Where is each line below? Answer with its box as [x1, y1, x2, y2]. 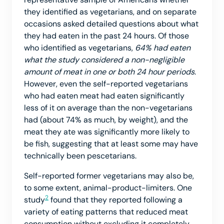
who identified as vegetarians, [24, 42, 135, 53]
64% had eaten [135, 42, 190, 53]
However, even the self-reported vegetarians [24, 78, 188, 89]
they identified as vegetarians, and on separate [24, 6, 196, 17]
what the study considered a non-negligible [24, 54, 184, 65]
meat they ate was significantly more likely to [24, 126, 189, 137]
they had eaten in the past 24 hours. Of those [24, 30, 189, 41]
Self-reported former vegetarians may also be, [24, 170, 194, 181]
